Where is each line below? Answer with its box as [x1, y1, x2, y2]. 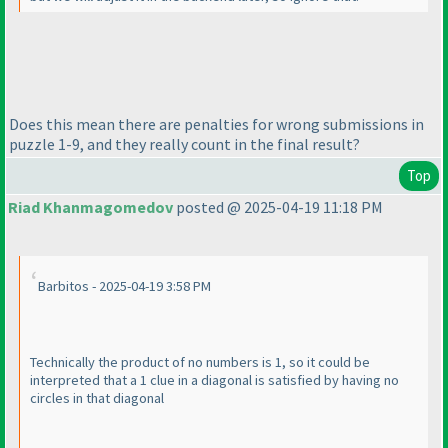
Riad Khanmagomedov [8, 197, 173, 218]
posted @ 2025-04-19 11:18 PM [173, 197, 383, 218]
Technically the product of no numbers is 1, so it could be [30, 353, 370, 372]
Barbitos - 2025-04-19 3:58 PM [38, 277, 211, 296]
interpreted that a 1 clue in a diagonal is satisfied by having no [30, 371, 399, 390]
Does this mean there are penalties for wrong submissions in [9, 113, 424, 134]
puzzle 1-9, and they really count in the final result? [9, 133, 360, 154]
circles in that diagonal [30, 389, 164, 408]
